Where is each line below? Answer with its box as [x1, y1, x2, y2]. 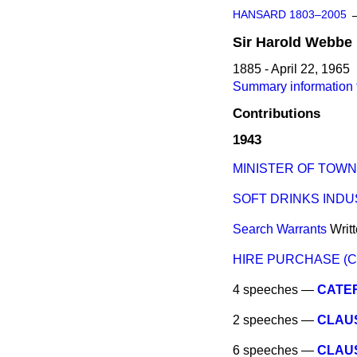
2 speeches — [233, 313, 317, 328]
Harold [256, 34, 301, 50]
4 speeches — [233, 283, 317, 297]
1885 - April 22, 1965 [233, 62, 350, 76]
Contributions [233, 105, 320, 122]
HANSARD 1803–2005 [233, 9, 347, 21]
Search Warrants [233, 222, 327, 237]
